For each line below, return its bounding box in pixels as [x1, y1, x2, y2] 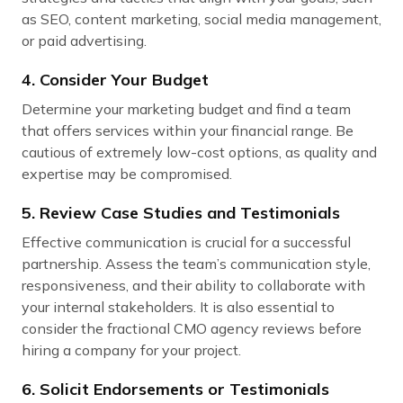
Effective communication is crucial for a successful [22, 233, 351, 252]
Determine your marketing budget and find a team [22, 100, 351, 119]
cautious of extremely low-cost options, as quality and [22, 143, 377, 162]
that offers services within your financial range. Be [22, 121, 354, 140]
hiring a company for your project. [22, 341, 241, 360]
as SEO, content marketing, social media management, [22, 10, 381, 29]
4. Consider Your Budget [22, 69, 209, 91]
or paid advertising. [22, 31, 147, 50]
